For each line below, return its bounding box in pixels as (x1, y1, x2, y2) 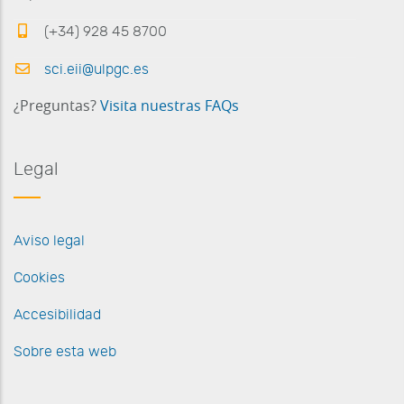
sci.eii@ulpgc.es (41, 61, 149, 77)
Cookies (14, 270, 65, 285)
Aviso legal (14, 233, 85, 248)
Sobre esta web (14, 344, 116, 359)
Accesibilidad (14, 307, 101, 322)
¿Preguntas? (14, 98, 100, 114)
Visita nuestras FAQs (100, 98, 239, 114)
